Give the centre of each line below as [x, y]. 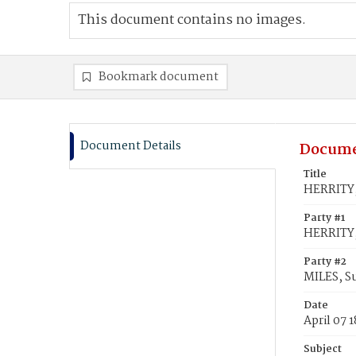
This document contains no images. [192, 20]
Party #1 [324, 218]
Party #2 [325, 262]
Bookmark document [159, 77]
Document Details [131, 146]
